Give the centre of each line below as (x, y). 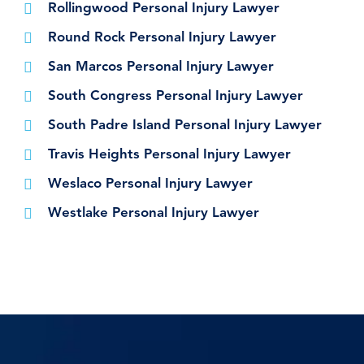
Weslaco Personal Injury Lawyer (150, 184)
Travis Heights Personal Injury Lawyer (169, 155)
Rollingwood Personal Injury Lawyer (164, 9)
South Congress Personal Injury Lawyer (175, 97)
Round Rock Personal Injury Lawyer (162, 38)
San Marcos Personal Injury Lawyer (161, 67)
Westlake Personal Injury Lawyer (154, 214)
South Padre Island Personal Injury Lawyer (185, 126)
